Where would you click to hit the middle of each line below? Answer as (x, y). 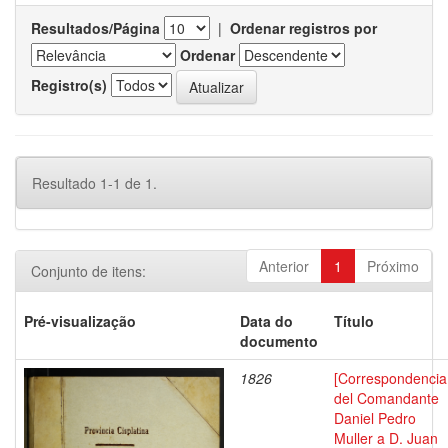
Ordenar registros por (303, 28)
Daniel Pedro (375, 418)
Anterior (284, 266)
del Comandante (386, 398)
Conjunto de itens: (88, 271)
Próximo (393, 266)
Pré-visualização (80, 321)
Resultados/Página (95, 28)
